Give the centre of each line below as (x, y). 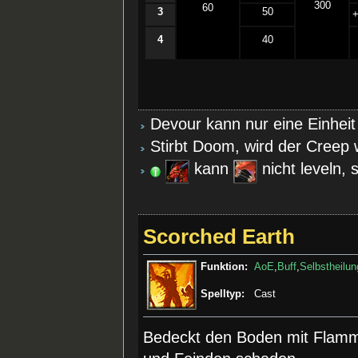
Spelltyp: (223, 294)
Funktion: (225, 267)
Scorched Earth (219, 237)
